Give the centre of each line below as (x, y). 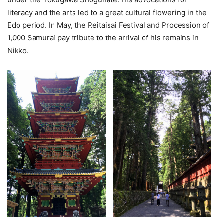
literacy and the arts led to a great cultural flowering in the (107, 13)
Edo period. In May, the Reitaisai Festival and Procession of (108, 25)
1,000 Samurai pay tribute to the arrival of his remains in (103, 38)
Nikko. (18, 51)
